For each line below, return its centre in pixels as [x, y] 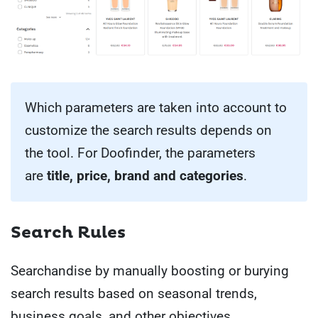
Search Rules [68, 233]
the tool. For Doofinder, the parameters [140, 153]
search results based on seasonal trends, [134, 294]
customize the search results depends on [148, 131]
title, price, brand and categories [145, 176]
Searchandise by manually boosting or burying [150, 271]
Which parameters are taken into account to [156, 108]
